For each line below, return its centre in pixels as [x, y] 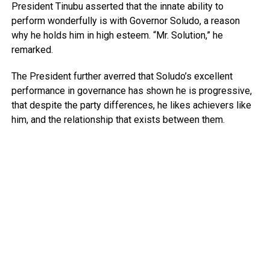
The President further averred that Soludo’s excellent [122, 76]
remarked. [32, 49]
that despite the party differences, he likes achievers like [131, 105]
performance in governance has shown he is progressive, [131, 90]
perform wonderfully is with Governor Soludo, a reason [125, 20]
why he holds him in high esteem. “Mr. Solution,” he [117, 35]
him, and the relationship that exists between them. [118, 119]
